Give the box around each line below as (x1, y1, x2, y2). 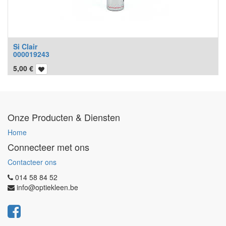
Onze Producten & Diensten (8, 110, 120, 124)
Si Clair (13, 41, 37, 51)
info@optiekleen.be (17, 182, 78, 192)
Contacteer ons (8, 157, 56, 167)
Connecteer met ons (8, 140, 89, 153)
